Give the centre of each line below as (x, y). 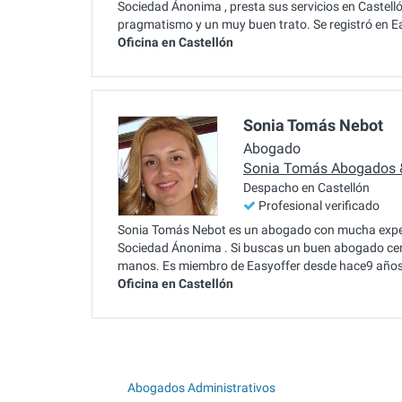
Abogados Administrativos (201, 387)
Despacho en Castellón (306, 188)
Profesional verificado (319, 206)
